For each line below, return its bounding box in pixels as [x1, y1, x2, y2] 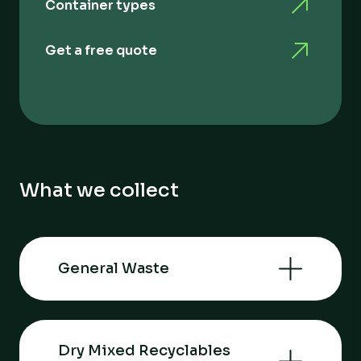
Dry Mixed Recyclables [58, 341, 230, 359]
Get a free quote [45, 41, 157, 59]
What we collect [19, 177, 179, 202]
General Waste [58, 259, 169, 278]
